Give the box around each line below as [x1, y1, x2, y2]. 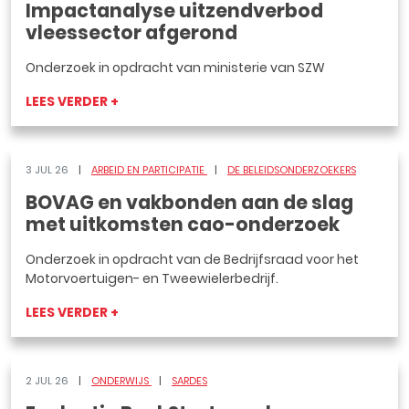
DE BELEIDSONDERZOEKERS [227, 163, 356, 177]
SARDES [172, 373, 207, 388]
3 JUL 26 [26, 163, 71, 177]
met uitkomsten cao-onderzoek [26, 212, 340, 237]
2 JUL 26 [26, 373, 71, 388]
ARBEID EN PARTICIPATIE [91, 163, 207, 177]
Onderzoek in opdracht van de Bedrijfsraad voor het [26, 250, 359, 268]
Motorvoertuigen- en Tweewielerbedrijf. [26, 269, 278, 288]
